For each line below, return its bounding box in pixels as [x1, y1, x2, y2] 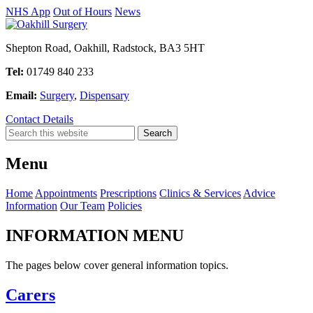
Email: [6, 89, 40, 101]
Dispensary [80, 89, 129, 101]
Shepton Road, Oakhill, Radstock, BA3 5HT [6, 42, 205, 54]
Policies [108, 199, 142, 212]
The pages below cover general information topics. [6, 259, 228, 271]
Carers [6, 285, 55, 304]
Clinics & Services [159, 187, 241, 199]
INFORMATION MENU [6, 226, 184, 245]
